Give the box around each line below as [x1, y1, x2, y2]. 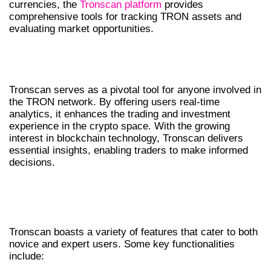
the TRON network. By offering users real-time [9, 96, 220, 108]
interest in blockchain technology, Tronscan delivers [9, 132, 243, 145]
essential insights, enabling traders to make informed [9, 145, 248, 157]
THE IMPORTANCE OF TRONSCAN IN [9, 44, 253, 65]
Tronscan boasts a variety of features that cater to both [9, 226, 258, 238]
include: [9, 250, 44, 262]
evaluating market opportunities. [9, 23, 154, 34]
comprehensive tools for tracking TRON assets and [9, 11, 241, 22]
